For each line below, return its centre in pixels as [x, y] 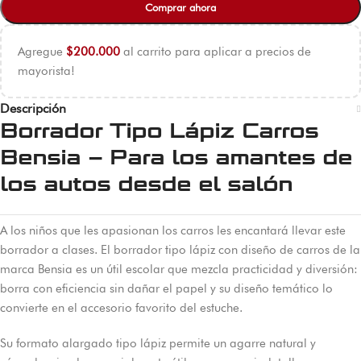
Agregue [42, 51]
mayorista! [46, 71]
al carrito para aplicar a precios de [216, 51]
